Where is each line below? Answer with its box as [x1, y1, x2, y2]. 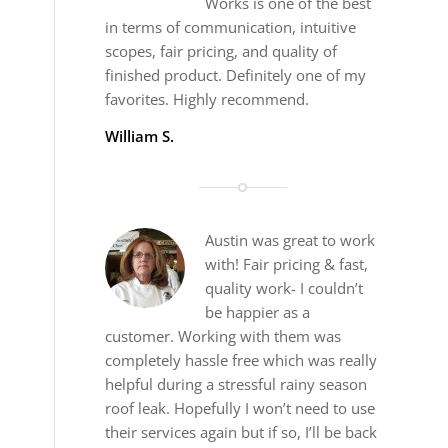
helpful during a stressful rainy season [105, 373, 368, 394]
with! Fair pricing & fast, [205, 253, 369, 274]
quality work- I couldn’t [205, 277, 364, 298]
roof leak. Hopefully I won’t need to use [105, 397, 376, 418]
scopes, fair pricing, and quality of [105, 41, 338, 62]
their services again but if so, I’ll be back [105, 421, 378, 442]
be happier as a [205, 301, 311, 322]
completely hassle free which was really [105, 349, 378, 370]
